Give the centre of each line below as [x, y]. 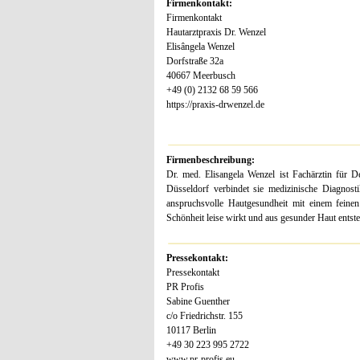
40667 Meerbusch [201, 75]
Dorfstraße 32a [195, 61]
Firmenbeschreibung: [211, 160]
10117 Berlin [191, 331]
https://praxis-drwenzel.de [215, 104]
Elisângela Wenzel [200, 46]
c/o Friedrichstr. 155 [205, 316]
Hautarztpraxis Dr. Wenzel [216, 32]
